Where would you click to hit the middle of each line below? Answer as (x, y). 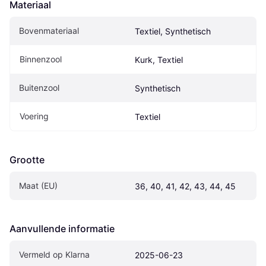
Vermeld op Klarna (54, 254)
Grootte (27, 159)
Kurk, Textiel (159, 59)
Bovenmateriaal (49, 30)
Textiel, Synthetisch (173, 31)
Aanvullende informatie (62, 228)
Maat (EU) (38, 185)
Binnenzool (41, 59)
